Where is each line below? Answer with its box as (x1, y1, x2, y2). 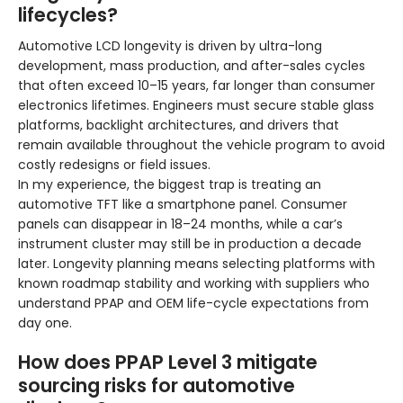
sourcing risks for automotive (18, 372, 295, 399)
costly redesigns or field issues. (18, 156, 210, 175)
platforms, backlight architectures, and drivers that (18, 116, 339, 135)
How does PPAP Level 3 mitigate (18, 349, 318, 376)
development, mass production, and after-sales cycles (18, 57, 365, 76)
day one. (18, 314, 72, 333)
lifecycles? (18, 2, 118, 29)
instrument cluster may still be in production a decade (18, 235, 362, 254)
